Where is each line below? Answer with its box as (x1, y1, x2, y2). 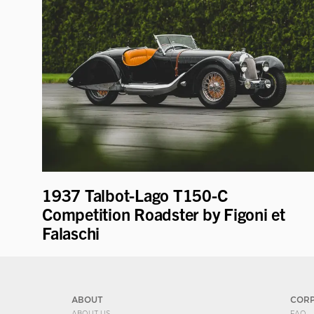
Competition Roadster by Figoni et (42, 203, 285, 224)
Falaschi (42, 221, 104, 243)
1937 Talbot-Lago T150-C (42, 184, 228, 205)
